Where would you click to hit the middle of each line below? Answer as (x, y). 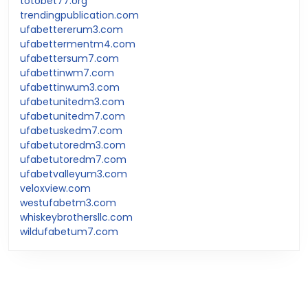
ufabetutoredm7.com (73, 159)
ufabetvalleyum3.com (74, 174)
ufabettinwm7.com (67, 73)
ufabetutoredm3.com (73, 145)
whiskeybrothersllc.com (76, 217)
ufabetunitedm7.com (73, 116)
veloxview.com (55, 188)
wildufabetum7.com (69, 231)
